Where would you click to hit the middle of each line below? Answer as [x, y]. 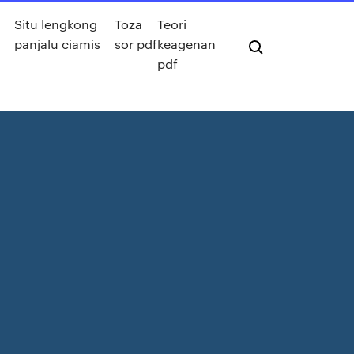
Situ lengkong [55, 24]
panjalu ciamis [57, 43]
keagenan [186, 43]
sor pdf [136, 43]
